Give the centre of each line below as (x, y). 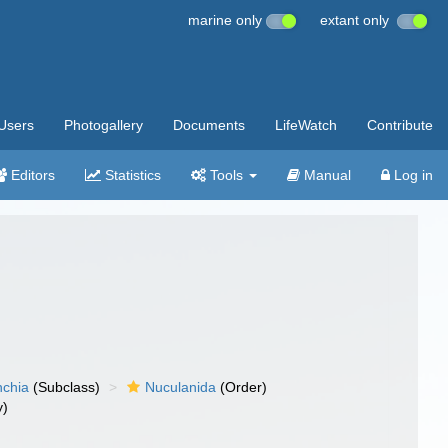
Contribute (400, 125)
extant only (358, 20)
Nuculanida (181, 387)
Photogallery (103, 125)
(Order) (242, 387)
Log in (411, 175)
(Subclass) (65, 387)
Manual (325, 175)
